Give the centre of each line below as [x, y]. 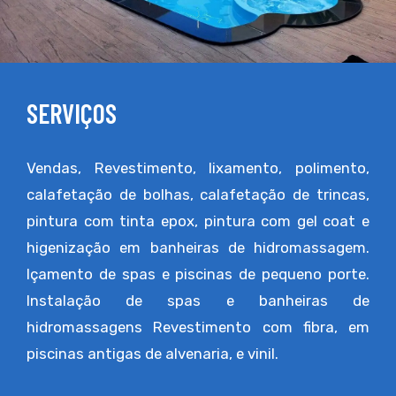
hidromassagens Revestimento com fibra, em [198, 327]
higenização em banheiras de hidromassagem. [198, 247]
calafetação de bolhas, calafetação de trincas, [198, 194]
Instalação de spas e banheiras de [198, 301]
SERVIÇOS [72, 113]
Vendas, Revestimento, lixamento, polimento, [198, 168]
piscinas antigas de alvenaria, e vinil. [152, 354]
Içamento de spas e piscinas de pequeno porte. [198, 274]
